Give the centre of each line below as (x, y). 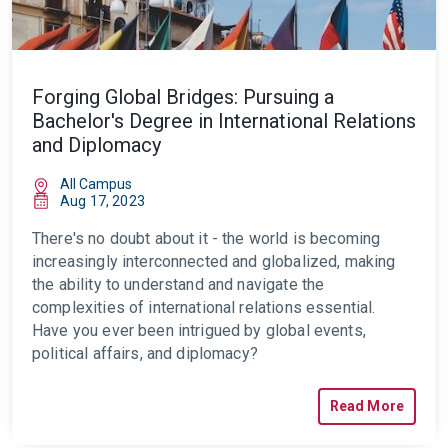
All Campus (96, 184)
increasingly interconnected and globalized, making (214, 261)
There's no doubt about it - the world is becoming (206, 238)
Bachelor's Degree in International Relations (224, 121)
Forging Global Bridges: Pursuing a (183, 97)
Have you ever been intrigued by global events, (199, 330)
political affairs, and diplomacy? (145, 353)
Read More (366, 406)
